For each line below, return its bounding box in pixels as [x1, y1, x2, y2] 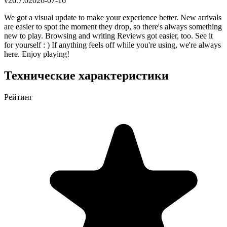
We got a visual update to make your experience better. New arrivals [4, 13, 221, 22]
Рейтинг [4, 92, 33, 101]
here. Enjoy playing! [4, 49, 69, 58]
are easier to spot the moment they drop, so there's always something [4, 22, 222, 31]
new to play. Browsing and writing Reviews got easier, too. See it [4, 31, 213, 40]
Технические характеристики [4, 68, 169, 82]
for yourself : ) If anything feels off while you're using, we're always [4, 40, 221, 49]
